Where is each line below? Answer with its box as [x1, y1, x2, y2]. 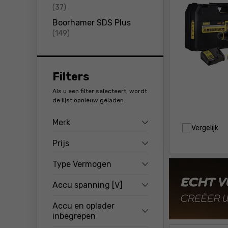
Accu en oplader [52, 201, 115, 211]
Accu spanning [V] [52, 180, 123, 190]
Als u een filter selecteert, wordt [52, 88, 147, 95]
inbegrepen [52, 211, 96, 221]
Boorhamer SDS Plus [52, 18, 131, 27]
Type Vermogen [52, 159, 111, 169]
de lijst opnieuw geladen [52, 97, 124, 104]
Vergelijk [191, 123, 218, 132]
